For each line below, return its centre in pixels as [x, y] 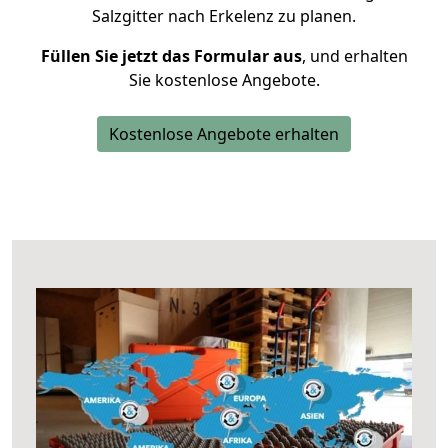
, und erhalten [354, 56]
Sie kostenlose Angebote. [224, 80]
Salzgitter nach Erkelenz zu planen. [224, 16]
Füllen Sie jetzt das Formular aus [171, 56]
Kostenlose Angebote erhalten [224, 134]
